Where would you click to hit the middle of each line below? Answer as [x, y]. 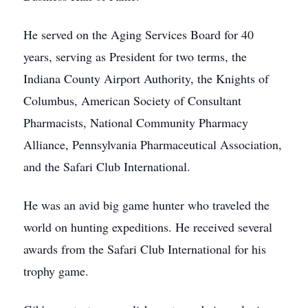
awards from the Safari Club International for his [145, 249]
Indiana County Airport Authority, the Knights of [146, 78]
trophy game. [56, 271]
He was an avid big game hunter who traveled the [146, 205]
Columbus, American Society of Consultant [132, 100]
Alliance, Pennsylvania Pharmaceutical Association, [153, 144]
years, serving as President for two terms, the [135, 56]
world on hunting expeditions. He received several [148, 227]
